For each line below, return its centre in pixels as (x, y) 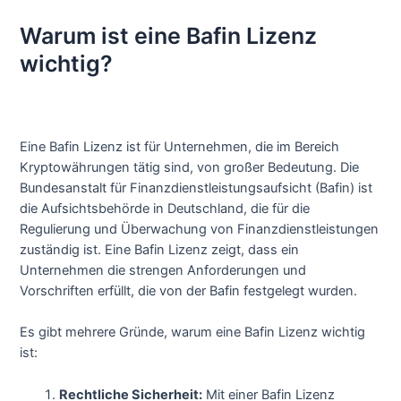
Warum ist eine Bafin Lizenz (169, 35)
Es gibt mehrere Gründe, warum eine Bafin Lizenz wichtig (193, 333)
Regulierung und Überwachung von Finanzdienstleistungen (200, 229)
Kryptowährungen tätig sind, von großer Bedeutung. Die (190, 167)
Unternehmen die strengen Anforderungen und (163, 270)
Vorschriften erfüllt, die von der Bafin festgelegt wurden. (189, 290)
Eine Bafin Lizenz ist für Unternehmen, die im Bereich (180, 146)
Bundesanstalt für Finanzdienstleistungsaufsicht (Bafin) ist (196, 188)
